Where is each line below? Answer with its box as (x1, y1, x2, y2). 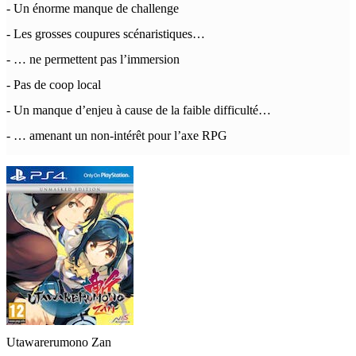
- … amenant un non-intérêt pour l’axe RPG (6, 129, 227, 142)
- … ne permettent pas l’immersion (6, 52, 180, 66)
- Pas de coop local (6, 78, 101, 91)
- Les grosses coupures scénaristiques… (6, 27, 205, 41)
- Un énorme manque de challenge (6, 2, 179, 15)
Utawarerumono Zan (6, 335, 111, 349)
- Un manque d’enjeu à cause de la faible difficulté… (6, 103, 271, 117)
